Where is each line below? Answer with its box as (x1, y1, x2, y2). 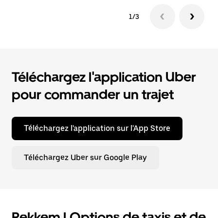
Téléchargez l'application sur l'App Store (24, 124, 170, 133)
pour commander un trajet (12, 86, 174, 103)
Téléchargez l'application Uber (12, 69, 196, 85)
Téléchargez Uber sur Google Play (24, 153, 147, 162)
